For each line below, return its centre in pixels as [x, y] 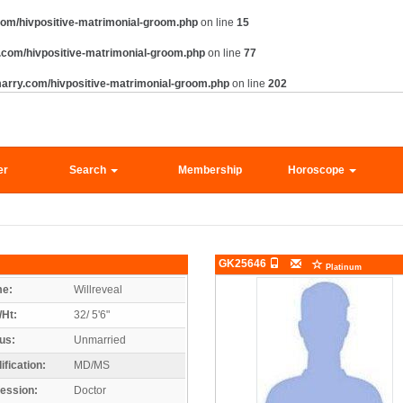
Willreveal [98, 289]
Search [90, 170]
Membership [210, 170]
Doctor [90, 390]
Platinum [342, 267]
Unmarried [100, 340]
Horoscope [318, 170]
